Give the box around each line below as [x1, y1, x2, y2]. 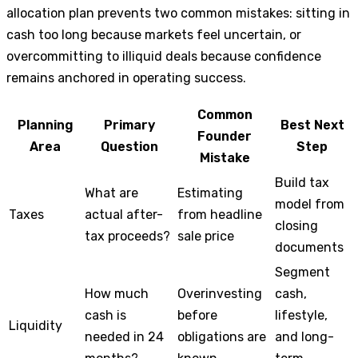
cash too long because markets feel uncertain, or [6, 27, 301, 43]
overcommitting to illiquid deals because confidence [6, 49, 321, 65]
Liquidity [9, 318, 62, 334]
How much [85, 286, 149, 302]
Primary [104, 117, 155, 133]
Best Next [280, 117, 344, 133]
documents [275, 240, 344, 256]
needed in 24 [85, 329, 164, 345]
